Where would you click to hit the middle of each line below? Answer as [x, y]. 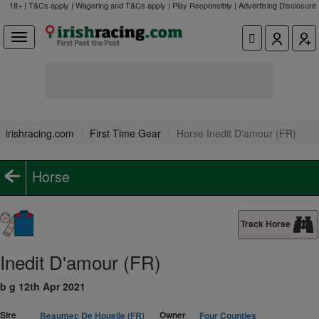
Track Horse [265, 223]
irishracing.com [40, 133]
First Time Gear [125, 133]
